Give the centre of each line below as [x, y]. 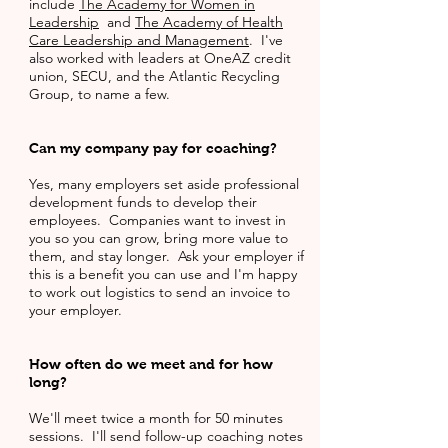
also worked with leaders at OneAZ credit [160, 58]
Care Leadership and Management [139, 40]
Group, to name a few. [99, 94]
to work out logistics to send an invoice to [159, 292]
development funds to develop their [143, 202]
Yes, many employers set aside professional [164, 184]
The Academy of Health [209, 22]
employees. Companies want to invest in [157, 220]
